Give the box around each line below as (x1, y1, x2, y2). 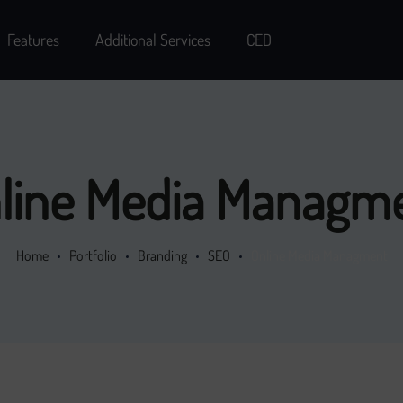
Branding (137, 246, 187, 264)
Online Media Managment (250, 246, 388, 264)
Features (6, 30, 59, 49)
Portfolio (68, 246, 117, 264)
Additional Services (94, 30, 210, 49)
